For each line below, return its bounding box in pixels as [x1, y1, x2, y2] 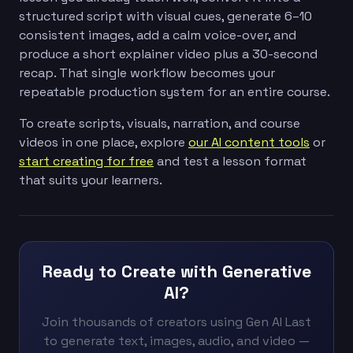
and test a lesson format [154, 152, 307, 169]
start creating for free [19, 152, 154, 169]
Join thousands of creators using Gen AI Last [42, 313, 311, 330]
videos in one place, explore [19, 133, 188, 150]
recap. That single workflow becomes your [19, 64, 275, 81]
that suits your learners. [19, 171, 162, 188]
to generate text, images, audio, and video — [43, 332, 310, 349]
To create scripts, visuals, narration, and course [19, 114, 300, 132]
